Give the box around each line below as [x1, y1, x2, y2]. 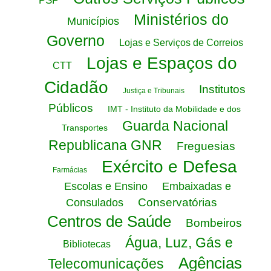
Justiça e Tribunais [122, 87, 184, 95]
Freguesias [176, 140, 235, 152]
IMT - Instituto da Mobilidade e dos [108, 104, 241, 114]
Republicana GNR [48, 137, 162, 153]
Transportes [61, 123, 108, 132]
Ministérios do [133, 11, 229, 28]
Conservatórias [138, 196, 217, 209]
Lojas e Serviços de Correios [119, 38, 243, 48]
